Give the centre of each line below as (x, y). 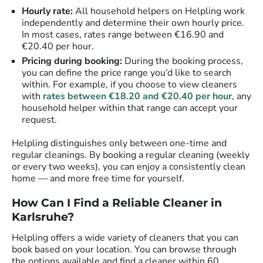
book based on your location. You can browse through (124, 250)
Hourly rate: (48, 11)
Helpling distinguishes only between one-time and (119, 144)
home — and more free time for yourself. (98, 179)
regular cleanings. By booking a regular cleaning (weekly (131, 155)
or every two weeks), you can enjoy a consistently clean (129, 167)
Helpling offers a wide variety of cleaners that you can (125, 238)
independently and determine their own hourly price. (133, 23)
